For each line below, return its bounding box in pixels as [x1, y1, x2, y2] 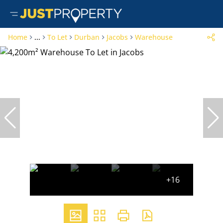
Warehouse [135, 32, 173, 42]
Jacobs [107, 32, 128, 42]
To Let [47, 32, 67, 42]
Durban [74, 32, 100, 42]
